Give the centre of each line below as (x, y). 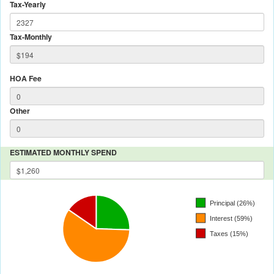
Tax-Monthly (31, 37)
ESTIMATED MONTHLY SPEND (63, 153)
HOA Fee (26, 79)
